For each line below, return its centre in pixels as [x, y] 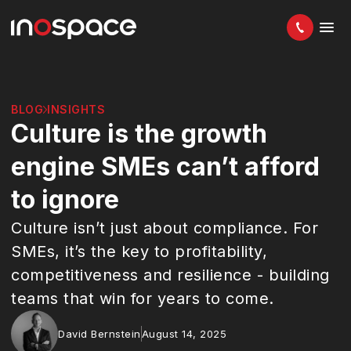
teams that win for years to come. [143, 299]
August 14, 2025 [184, 334]
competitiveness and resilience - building [170, 275]
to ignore [65, 199]
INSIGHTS [76, 109]
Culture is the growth [139, 134]
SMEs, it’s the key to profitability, [139, 251]
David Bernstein [100, 334]
